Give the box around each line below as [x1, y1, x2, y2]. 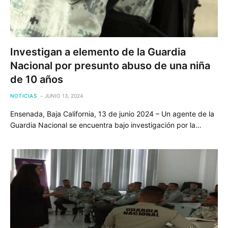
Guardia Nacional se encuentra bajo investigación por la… [10, 121, 202, 129]
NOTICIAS [10, 93, 37, 99]
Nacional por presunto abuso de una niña [10, 60, 210, 72]
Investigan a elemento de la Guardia [10, 46, 186, 58]
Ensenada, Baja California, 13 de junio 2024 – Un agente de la [10, 109, 214, 118]
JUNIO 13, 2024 [45, 93, 83, 99]
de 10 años [10, 73, 63, 85]
